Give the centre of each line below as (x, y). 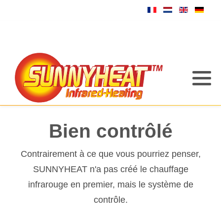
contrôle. (110, 200)
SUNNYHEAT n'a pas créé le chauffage (110, 169)
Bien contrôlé (110, 131)
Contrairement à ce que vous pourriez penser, (110, 154)
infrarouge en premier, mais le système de (110, 184)
